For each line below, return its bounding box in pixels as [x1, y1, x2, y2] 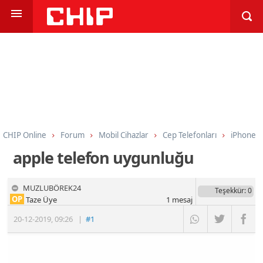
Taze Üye [24, 194, 58, 205]
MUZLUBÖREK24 [23, 182, 82, 193]
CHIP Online [3, 129, 46, 140]
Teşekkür [214, 185, 244, 195]
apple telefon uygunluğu [13, 146, 194, 168]
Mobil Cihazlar [99, 129, 149, 140]
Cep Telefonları [163, 129, 217, 140]
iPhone [231, 129, 256, 140]
